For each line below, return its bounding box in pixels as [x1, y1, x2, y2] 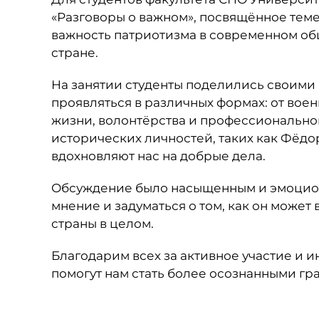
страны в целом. [51, 216, 154, 231]
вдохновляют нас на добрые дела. [51, 149, 266, 163]
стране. [51, 46, 98, 60]
